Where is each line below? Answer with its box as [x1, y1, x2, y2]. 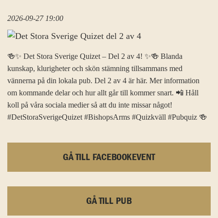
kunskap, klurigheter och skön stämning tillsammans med [7, 64, 182, 73]
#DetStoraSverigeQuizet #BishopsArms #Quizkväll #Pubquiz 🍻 [7, 112, 207, 122]
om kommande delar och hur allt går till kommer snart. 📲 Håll [7, 88, 199, 98]
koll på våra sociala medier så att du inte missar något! [7, 100, 172, 110]
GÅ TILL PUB [86, 196, 132, 206]
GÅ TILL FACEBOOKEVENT [63, 152, 155, 163]
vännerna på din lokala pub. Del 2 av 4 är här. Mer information [7, 76, 200, 86]
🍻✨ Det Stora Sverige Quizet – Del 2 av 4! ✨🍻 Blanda [7, 52, 182, 61]
